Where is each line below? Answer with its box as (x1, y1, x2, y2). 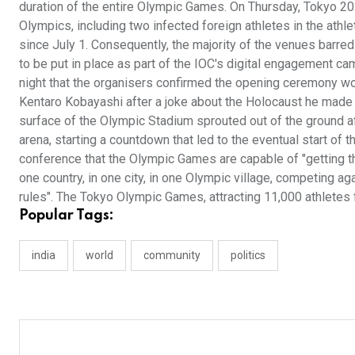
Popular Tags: (19, 208, 114, 223)
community (143, 248, 200, 261)
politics (231, 248, 265, 261)
